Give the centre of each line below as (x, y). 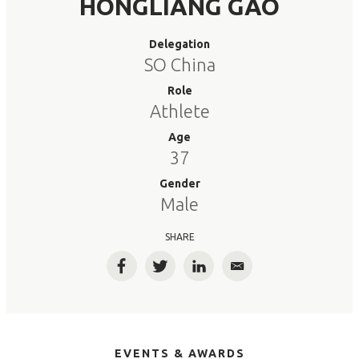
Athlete (179, 111)
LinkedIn (225, 273)
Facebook (151, 273)
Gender (179, 184)
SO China (179, 65)
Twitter (183, 273)
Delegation (179, 44)
